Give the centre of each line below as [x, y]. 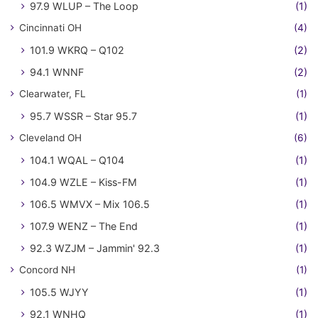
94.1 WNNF [57, 72]
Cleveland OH [50, 138]
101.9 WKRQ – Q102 [77, 50]
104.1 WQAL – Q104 [77, 160]
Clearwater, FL [53, 94]
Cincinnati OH [50, 28]
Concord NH [47, 270]
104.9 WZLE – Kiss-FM [83, 182]
